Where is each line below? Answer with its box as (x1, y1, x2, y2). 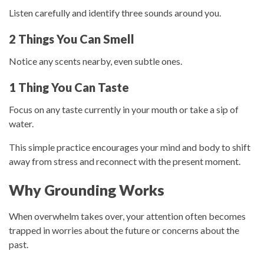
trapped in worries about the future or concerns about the (9, 224, 239, 236)
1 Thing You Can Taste (9, 80, 129, 95)
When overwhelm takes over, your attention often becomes (9, 210, 246, 222)
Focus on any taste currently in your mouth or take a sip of (9, 104, 239, 115)
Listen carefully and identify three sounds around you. (9, 7, 221, 19)
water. (9, 118, 34, 130)
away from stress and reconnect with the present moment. (9, 156, 240, 167)
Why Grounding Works (9, 181, 164, 199)
